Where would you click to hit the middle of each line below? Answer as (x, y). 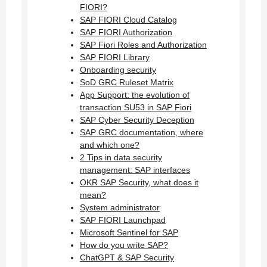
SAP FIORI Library (115, 58)
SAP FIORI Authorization (126, 32)
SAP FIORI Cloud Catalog (128, 20)
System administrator (120, 208)
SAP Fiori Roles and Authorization (143, 45)
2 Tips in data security (121, 158)
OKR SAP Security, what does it (139, 183)
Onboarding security (118, 70)
